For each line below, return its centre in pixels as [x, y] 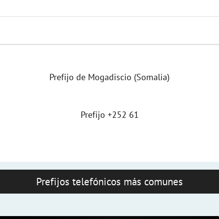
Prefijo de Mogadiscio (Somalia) [109, 77]
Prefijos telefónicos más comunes [109, 181]
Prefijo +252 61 [109, 114]
